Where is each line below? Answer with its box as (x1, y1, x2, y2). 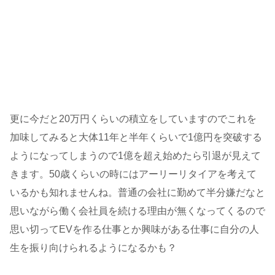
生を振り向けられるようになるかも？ (10, 242, 177, 253)
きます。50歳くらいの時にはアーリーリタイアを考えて (10, 168, 257, 179)
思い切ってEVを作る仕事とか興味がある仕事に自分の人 (10, 223, 259, 234)
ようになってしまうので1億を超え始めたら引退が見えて (10, 150, 261, 161)
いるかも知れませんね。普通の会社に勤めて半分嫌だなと (10, 187, 265, 198)
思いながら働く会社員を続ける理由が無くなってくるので (10, 205, 265, 216)
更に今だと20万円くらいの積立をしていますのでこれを (10, 113, 257, 124)
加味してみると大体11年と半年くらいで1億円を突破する (10, 131, 262, 142)
